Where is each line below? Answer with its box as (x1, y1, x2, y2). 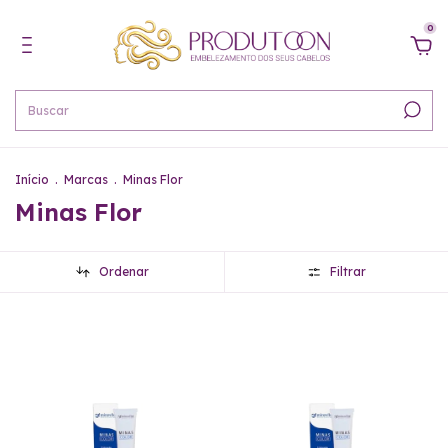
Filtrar (330, 264, 367, 280)
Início (15, 172, 49, 187)
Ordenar (98, 264, 149, 280)
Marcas (64, 172, 108, 187)
